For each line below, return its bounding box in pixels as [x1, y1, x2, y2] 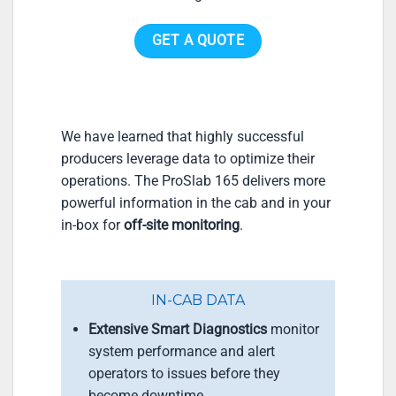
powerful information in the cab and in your [61, 194, 331, 211]
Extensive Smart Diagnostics [88, 321, 267, 339]
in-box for [61, 216, 124, 233]
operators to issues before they [88, 365, 280, 383]
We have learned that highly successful [61, 127, 304, 145]
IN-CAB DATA [151, 292, 245, 309]
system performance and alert [88, 343, 275, 361]
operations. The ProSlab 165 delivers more [61, 171, 325, 189]
